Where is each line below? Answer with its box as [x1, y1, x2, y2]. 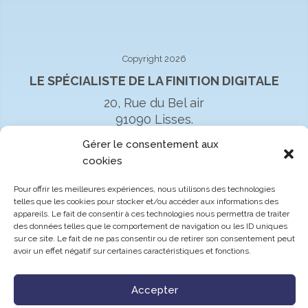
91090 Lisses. [115, 112, 193, 127]
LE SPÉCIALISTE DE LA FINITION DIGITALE [29, 74, 279, 89]
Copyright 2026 [122, 54, 186, 65]
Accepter [131, 283, 178, 296]
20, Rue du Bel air [104, 96, 204, 111]
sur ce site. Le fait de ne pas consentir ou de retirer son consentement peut [14, 234, 295, 243]
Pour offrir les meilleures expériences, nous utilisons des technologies [14, 184, 275, 194]
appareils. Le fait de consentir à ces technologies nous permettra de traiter [14, 209, 289, 219]
